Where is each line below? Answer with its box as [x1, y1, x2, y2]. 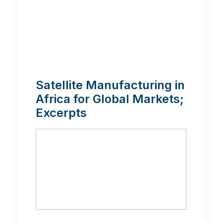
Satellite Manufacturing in [36, 78, 185, 93]
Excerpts [36, 106, 87, 120]
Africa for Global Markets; [36, 92, 184, 107]
